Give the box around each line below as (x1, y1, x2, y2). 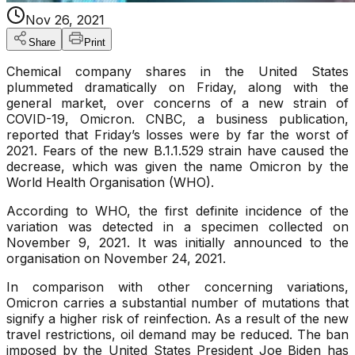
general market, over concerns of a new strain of (6, 95, 349, 112)
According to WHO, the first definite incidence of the (6, 203, 349, 219)
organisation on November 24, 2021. (6, 250, 226, 267)
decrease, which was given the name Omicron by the (6, 158, 349, 175)
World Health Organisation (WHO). (6, 174, 214, 191)
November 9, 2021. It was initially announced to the (6, 235, 349, 251)
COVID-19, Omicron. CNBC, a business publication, (6, 111, 349, 128)
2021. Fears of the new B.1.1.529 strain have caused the (6, 143, 349, 159)
